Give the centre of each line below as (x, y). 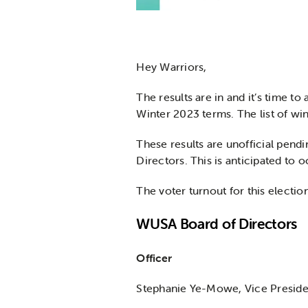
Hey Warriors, (172, 67)
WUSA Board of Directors (217, 224)
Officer (154, 257)
